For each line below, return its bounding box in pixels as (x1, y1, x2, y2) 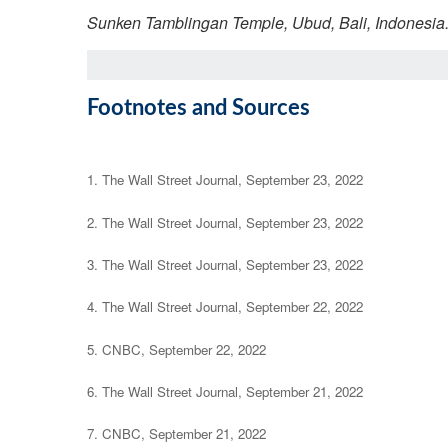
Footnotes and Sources (87, 97, 310, 119)
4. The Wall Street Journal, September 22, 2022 (87, 297, 363, 317)
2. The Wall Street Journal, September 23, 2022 (87, 212, 363, 232)
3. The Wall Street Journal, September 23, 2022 (87, 254, 363, 274)
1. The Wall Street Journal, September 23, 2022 (87, 170, 363, 190)
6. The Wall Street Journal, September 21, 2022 (87, 381, 363, 401)
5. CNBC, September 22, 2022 (87, 339, 266, 359)
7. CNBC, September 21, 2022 (87, 424, 266, 444)
